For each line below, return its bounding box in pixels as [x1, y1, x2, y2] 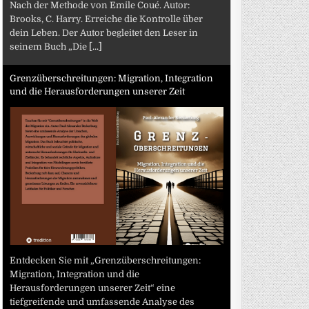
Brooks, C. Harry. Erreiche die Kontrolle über [10, 13, 203, 24]
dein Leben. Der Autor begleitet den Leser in [10, 27, 199, 38]
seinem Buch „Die [10, 41, 90, 52]
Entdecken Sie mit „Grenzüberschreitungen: [10, 255, 201, 266]
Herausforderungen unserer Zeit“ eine [10, 282, 176, 293]
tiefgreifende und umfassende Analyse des [10, 296, 195, 307]
